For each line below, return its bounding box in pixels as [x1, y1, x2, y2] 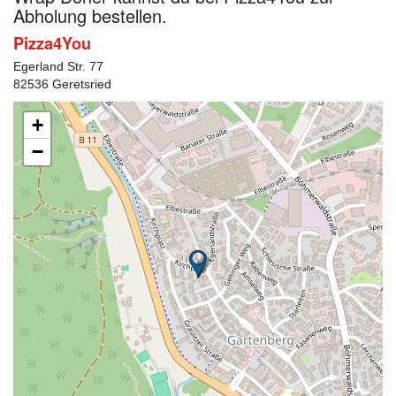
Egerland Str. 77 [13, 58, 103, 73]
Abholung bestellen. [13, 2, 167, 28]
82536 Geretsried [13, 76, 111, 91]
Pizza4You [13, 31, 91, 55]
